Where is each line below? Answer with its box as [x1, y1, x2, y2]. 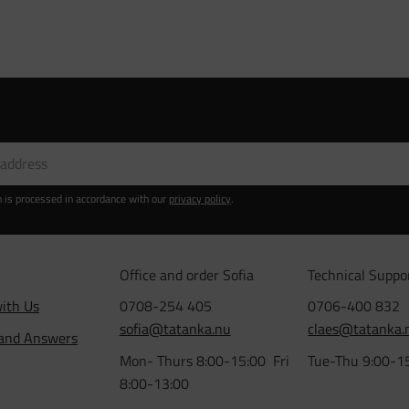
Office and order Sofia [119, 263, 254, 286]
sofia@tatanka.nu [119, 318, 231, 341]
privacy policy [169, 189, 231, 207]
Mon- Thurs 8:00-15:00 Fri [119, 350, 289, 372]
